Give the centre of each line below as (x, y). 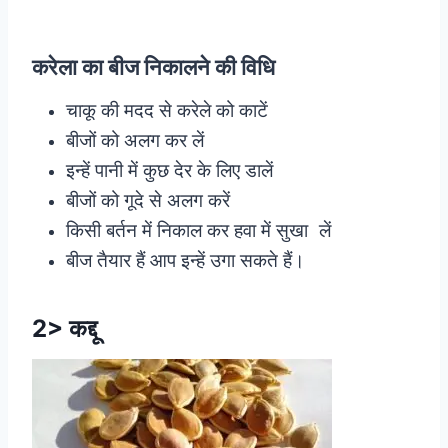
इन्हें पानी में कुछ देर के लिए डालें (169, 170)
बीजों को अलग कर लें (135, 140)
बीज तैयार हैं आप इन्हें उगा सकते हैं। (188, 260)
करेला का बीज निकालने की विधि (153, 67)
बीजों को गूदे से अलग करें (148, 200)
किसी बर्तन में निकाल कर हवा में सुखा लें (198, 230)
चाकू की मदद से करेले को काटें (167, 110)
